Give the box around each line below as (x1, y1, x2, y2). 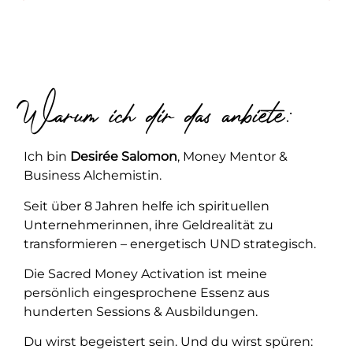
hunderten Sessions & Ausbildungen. (24, 304, 258, 320)
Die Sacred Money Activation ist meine (24, 266, 267, 282)
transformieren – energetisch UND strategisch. (24, 236, 316, 251)
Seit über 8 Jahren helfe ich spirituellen (24, 198, 269, 214)
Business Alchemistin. (24, 168, 162, 184)
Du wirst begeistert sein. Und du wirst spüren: (24, 334, 313, 350)
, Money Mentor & (177, 149, 288, 165)
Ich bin (24, 149, 70, 165)
